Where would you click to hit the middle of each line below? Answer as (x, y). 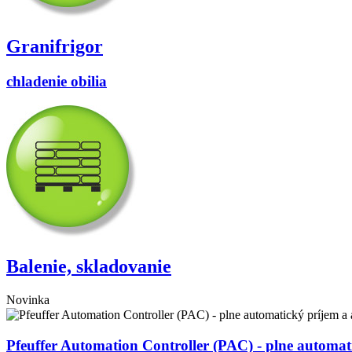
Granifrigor (55, 47)
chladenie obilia (57, 82)
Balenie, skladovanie (89, 266)
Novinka (28, 299)
